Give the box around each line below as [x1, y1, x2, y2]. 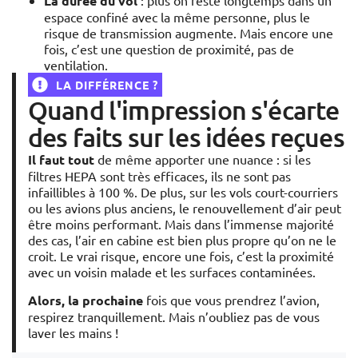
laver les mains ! [28, 324, 118, 341]
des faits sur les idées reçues [28, 121, 344, 153]
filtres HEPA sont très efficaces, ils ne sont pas [28, 168, 291, 185]
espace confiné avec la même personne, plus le [44, 9, 310, 26]
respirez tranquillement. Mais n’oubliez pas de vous [28, 308, 320, 325]
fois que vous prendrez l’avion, [143, 292, 320, 308]
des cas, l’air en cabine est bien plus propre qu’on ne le [28, 232, 336, 249]
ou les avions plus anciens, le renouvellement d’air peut [28, 200, 341, 217]
